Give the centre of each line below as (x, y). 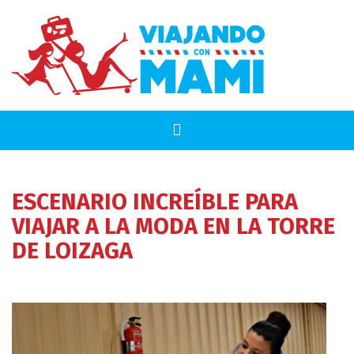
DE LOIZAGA (72, 251)
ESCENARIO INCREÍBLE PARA (155, 202)
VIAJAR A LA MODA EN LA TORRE (173, 226)
